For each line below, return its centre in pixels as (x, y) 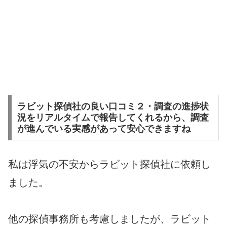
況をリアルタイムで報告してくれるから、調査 (113, 117)
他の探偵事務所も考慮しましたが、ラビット (109, 219)
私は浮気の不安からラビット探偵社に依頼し (109, 164)
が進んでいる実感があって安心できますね (104, 128)
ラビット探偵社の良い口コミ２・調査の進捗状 (113, 106)
